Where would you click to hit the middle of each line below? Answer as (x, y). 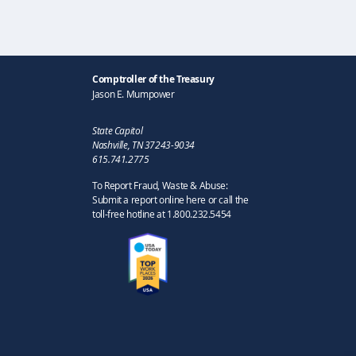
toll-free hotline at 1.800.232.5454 (162, 213)
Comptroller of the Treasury (153, 79)
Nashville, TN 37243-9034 (143, 144)
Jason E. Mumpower (133, 93)
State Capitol (118, 130)
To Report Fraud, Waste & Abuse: (160, 185)
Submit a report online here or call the (170, 199)
